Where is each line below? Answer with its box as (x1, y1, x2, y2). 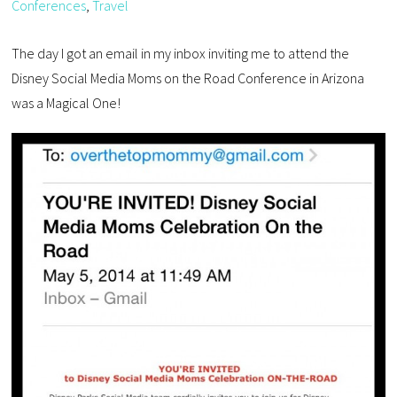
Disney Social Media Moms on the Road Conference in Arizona (12, 68, 365, 87)
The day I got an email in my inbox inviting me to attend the (12, 43, 350, 62)
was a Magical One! (12, 93, 121, 112)
